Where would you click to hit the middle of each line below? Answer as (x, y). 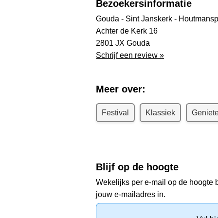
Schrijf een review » (130, 55)
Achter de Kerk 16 (127, 31)
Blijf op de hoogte (137, 167)
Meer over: (121, 89)
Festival (115, 112)
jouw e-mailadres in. (131, 194)
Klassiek (160, 112)
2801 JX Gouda (123, 43)
